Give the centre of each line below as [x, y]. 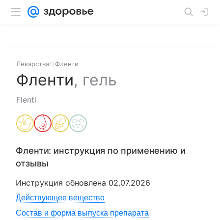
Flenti [26, 100]
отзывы [32, 163]
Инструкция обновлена [62, 183]
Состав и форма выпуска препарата [82, 213]
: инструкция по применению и [117, 151]
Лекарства [33, 64]
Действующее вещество [60, 198]
